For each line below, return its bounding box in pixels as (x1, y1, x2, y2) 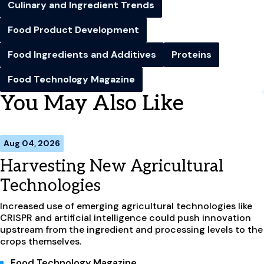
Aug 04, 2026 (4, 137, 60, 148)
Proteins (171, 48, 212, 61)
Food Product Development (8, 23, 139, 36)
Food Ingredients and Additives (8, 48, 156, 61)
